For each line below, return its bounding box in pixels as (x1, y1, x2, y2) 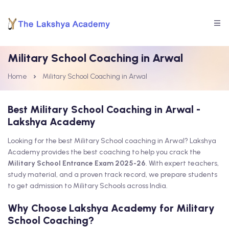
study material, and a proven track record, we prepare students (8, 170, 217, 179)
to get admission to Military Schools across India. (8, 181, 168, 190)
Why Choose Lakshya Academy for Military (8, 202, 215, 214)
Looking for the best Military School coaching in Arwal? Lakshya (8, 136, 216, 145)
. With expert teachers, (146, 159, 219, 168)
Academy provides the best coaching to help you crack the (8, 148, 201, 156)
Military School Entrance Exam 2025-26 (8, 159, 146, 168)
